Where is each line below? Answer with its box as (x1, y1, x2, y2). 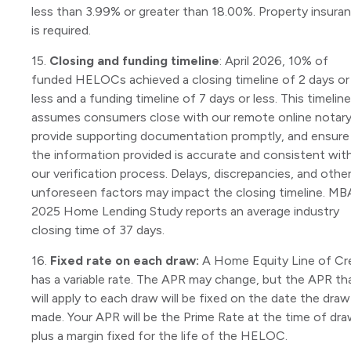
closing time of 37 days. (31, 223, 165, 238)
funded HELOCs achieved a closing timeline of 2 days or (31, 72, 349, 88)
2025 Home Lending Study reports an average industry (31, 204, 339, 219)
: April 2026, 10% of (219, 53, 328, 69)
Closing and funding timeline (49, 53, 219, 69)
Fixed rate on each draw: (50, 253, 202, 269)
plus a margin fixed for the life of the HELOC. (31, 328, 288, 344)
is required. (31, 23, 91, 38)
